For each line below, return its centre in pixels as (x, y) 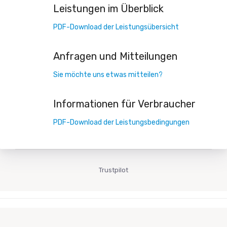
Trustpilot (113, 170)
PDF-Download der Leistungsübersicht (116, 27)
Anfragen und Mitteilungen (115, 56)
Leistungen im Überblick (108, 8)
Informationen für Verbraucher (124, 104)
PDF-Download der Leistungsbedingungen (121, 122)
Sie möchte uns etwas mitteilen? (108, 74)
